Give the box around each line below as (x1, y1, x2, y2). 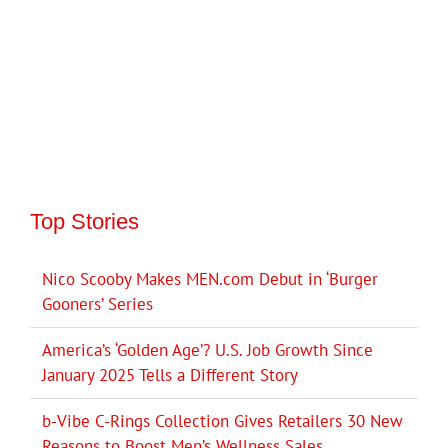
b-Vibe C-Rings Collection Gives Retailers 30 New (42, 410, 403, 433)
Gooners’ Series (42, 293, 153, 316)
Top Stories (30, 208, 139, 234)
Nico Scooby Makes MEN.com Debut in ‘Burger (42, 268, 378, 291)
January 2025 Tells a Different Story (42, 364, 298, 387)
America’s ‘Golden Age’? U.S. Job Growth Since (42, 339, 373, 362)
